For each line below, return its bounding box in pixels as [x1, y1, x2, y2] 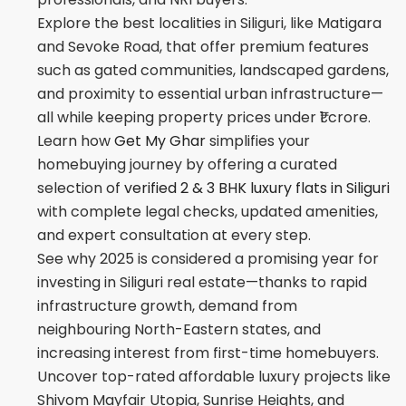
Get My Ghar [114, 130, 207, 152]
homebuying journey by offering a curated [37, 154, 338, 176]
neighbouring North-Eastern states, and [37, 319, 322, 341]
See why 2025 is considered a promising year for [37, 248, 380, 270]
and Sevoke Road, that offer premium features [37, 36, 370, 58]
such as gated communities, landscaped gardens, [37, 60, 390, 82]
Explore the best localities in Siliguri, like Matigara [37, 13, 382, 34]
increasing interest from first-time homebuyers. [37, 343, 380, 364]
